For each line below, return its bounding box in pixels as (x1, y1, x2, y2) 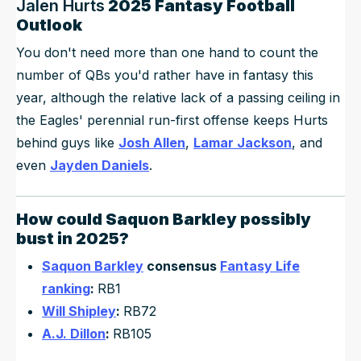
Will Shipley (42, 302, 116, 319)
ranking (42, 280, 90, 297)
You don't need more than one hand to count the (16, 44, 318, 60)
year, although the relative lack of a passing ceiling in (16, 89, 340, 106)
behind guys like (16, 134, 118, 151)
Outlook (16, 15, 82, 35)
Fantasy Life (220, 257, 300, 274)
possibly (237, 209, 311, 229)
